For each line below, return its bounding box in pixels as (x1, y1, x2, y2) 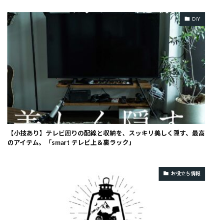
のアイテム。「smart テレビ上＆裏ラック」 (7, 138, 135, 146)
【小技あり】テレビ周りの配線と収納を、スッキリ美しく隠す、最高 (7, 129, 205, 137)
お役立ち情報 (171, 170, 201, 177)
